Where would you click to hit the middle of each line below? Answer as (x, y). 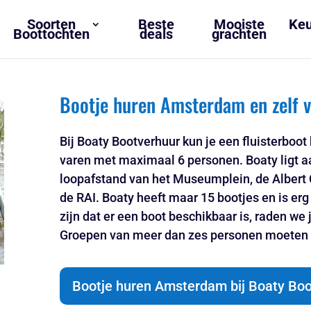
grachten (239, 34)
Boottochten (51, 34)
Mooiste (239, 24)
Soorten (51, 24)
